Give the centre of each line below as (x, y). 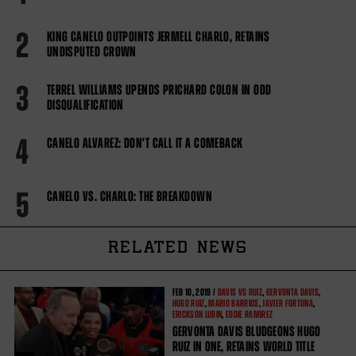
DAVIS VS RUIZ (240, 293)
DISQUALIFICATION (85, 105)
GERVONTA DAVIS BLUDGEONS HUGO (246, 332)
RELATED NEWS (178, 249)
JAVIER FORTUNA (288, 304)
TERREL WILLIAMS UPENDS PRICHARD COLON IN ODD (159, 90)
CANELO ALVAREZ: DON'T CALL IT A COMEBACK (145, 143)
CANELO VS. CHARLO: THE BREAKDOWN (130, 197)
